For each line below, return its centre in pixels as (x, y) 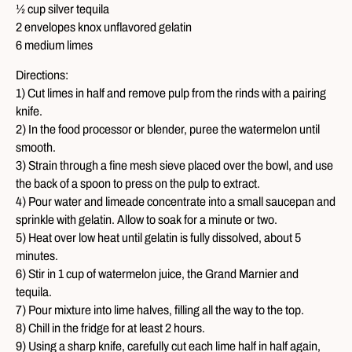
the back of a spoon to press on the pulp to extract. (138, 183)
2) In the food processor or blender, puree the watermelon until (168, 129)
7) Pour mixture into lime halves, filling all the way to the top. (160, 310)
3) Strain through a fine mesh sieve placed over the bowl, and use (174, 165)
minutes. (37, 256)
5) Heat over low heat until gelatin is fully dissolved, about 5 (158, 238)
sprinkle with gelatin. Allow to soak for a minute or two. (147, 220)
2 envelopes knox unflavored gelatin (104, 27)
